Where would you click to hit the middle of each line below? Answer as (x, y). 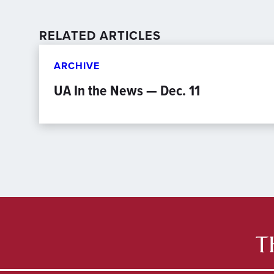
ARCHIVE (77, 66)
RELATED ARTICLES (100, 35)
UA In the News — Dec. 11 (127, 91)
